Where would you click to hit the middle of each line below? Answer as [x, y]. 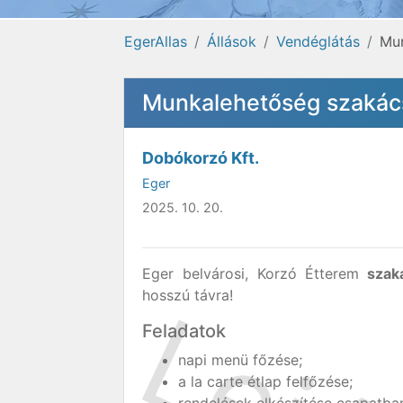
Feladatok [184, 331]
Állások [232, 41]
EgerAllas [156, 41]
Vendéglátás [318, 41]
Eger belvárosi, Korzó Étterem [251, 273]
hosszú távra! [188, 295]
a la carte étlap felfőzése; [265, 381]
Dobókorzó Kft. [201, 158]
